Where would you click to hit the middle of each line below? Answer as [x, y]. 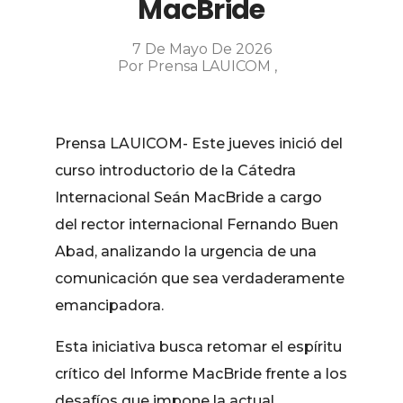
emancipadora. [110, 305]
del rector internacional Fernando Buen [197, 224]
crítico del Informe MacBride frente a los [201, 374]
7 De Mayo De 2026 [201, 49]
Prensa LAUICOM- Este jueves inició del [199, 143]
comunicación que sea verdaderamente [200, 278]
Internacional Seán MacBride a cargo [189, 197]
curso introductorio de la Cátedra [176, 170]
